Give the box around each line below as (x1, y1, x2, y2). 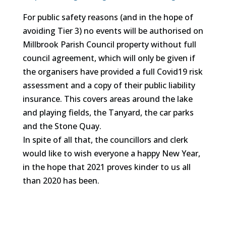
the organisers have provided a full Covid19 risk (22, 66, 203, 77)
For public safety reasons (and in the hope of (22, 12, 193, 23)
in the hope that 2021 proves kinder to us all (22, 161, 191, 173)
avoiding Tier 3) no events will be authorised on (22, 25, 203, 36)
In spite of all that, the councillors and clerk (22, 134, 188, 145)
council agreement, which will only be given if (22, 52, 195, 64)
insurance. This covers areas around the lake (22, 93, 193, 104)
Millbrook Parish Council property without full (22, 39, 196, 50)
